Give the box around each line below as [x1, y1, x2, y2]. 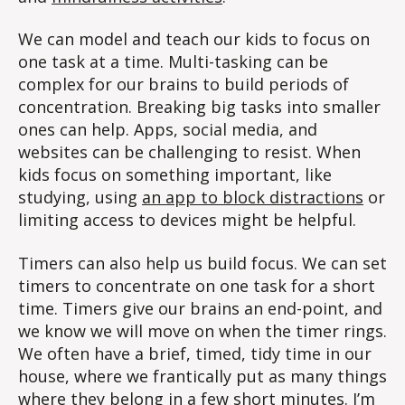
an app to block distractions [142, 186, 363, 209]
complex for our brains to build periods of [18, 73, 349, 96]
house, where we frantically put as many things [18, 364, 387, 387]
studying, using [18, 186, 142, 209]
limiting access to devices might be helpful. [18, 209, 356, 231]
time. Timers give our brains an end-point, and [18, 297, 382, 319]
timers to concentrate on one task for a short [18, 274, 375, 297]
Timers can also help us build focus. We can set [18, 251, 387, 274]
